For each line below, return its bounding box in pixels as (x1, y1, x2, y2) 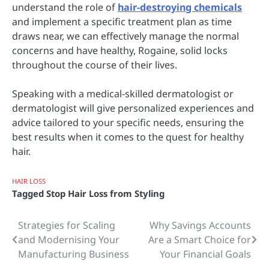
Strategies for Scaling (18, 218, 115, 232)
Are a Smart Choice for (148, 232, 251, 246)
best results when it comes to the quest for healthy (12, 130, 244, 144)
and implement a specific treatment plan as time (12, 15, 232, 29)
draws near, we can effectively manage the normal (12, 29, 239, 43)
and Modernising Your (18, 232, 119, 246)
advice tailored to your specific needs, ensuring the (12, 116, 244, 130)
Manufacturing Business (18, 247, 129, 261)
